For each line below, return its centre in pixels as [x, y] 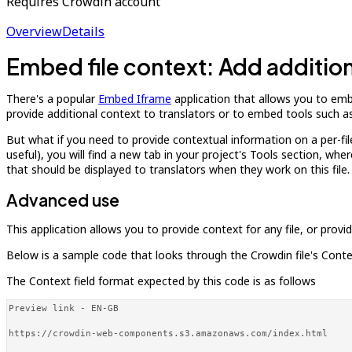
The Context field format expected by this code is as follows [161, 281]
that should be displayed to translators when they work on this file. [178, 169]
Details [83, 31]
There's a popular [52, 99]
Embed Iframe [135, 99]
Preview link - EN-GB [64, 308]
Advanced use [63, 200]
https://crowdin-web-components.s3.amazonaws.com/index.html [168, 333]
